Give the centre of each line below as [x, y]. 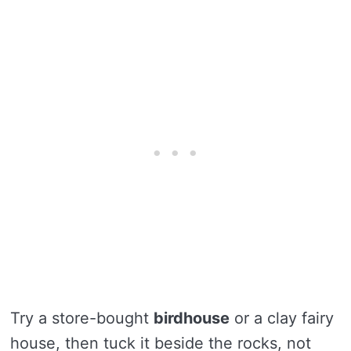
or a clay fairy [282, 318]
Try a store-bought [82, 318]
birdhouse [192, 318]
